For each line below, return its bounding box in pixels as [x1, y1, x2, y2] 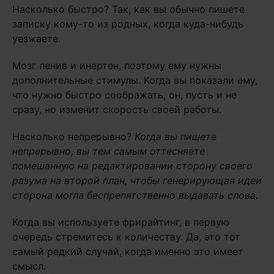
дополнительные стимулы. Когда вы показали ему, [12, 74, 257, 87]
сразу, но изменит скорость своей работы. [12, 103, 221, 116]
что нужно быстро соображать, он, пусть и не [12, 89, 237, 102]
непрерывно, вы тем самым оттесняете [12, 145, 205, 158]
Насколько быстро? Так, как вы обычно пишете [12, 3, 245, 16]
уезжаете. [12, 32, 61, 45]
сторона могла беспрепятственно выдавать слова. [12, 189, 258, 202]
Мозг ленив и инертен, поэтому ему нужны [12, 59, 221, 72]
